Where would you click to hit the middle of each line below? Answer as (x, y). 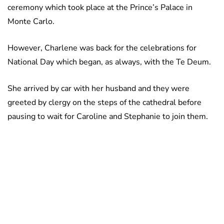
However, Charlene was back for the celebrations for (102, 48)
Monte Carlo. (31, 22)
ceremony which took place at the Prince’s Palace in (100, 8)
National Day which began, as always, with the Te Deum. (109, 62)
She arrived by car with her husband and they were (98, 89)
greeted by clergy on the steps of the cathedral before (104, 103)
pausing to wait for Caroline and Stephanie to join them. (108, 117)
